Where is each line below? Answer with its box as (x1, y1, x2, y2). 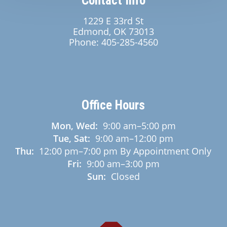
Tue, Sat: (53, 132, 91, 144)
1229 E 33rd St (83, 15, 144, 27)
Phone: (68, 36, 101, 49)
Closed (110, 170, 140, 182)
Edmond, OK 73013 (72, 25, 154, 38)
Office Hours (82, 97, 145, 112)
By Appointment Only (120, 144, 212, 157)
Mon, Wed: (51, 119, 98, 132)
